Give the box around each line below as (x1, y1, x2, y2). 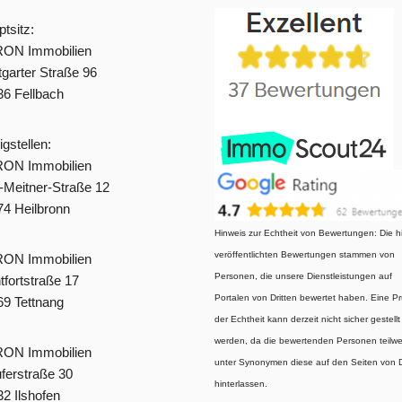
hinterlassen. (214, 378, 267, 389)
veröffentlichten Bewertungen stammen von (214, 249, 395, 259)
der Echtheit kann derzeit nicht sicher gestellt (214, 313, 400, 324)
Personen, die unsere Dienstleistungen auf (214, 270, 392, 281)
